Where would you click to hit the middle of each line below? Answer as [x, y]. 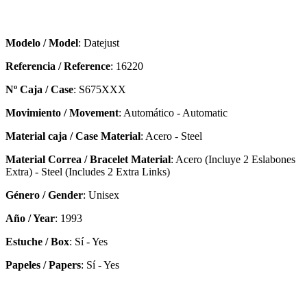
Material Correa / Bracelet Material [88, 159]
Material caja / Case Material [73, 136]
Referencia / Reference [58, 66]
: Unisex [101, 195]
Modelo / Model [42, 42]
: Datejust [99, 42]
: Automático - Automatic [173, 112]
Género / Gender [44, 195]
